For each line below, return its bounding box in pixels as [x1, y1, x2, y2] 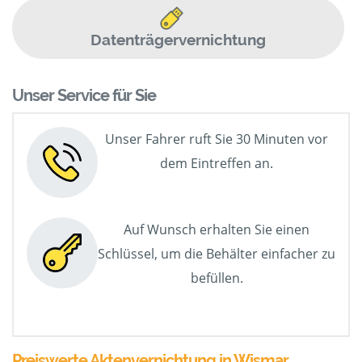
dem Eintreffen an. [160, 154, 273, 173]
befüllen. [190, 269, 243, 288]
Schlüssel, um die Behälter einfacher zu [98, 245, 335, 263]
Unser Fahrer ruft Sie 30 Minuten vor [105, 130, 328, 149]
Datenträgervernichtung [90, 31, 266, 49]
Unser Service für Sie [12, 86, 156, 106]
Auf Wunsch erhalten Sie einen [124, 221, 309, 239]
